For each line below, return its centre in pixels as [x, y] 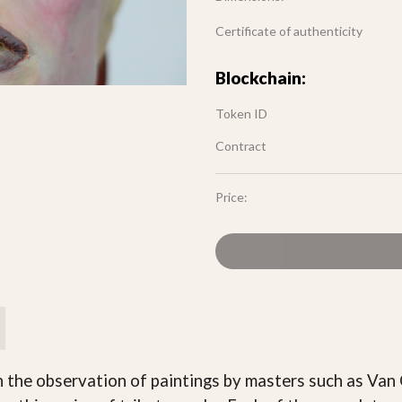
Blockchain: [261, 78]
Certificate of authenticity [289, 31]
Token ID [241, 114]
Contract [241, 146]
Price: [232, 197]
